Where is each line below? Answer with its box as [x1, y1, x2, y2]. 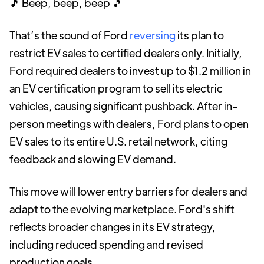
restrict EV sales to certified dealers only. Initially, [9, 46, 242, 60]
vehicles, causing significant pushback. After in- [9, 99, 238, 113]
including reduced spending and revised [9, 237, 203, 251]
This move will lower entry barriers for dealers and [9, 184, 247, 198]
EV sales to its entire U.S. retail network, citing [9, 134, 227, 148]
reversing [130, 28, 176, 42]
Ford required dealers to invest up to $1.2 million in [9, 64, 251, 77]
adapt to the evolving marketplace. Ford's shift [9, 202, 235, 216]
